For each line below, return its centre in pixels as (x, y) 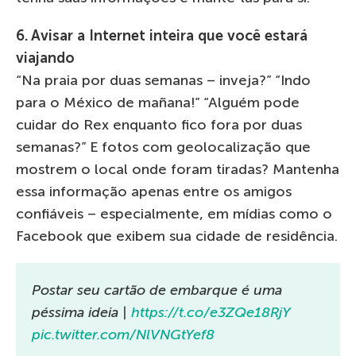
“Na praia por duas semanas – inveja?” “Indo (163, 81)
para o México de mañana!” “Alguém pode (158, 103)
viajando (45, 58)
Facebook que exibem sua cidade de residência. (177, 236)
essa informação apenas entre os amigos (154, 192)
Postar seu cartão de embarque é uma (157, 290)
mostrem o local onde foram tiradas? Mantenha (178, 170)
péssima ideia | (81, 313)
